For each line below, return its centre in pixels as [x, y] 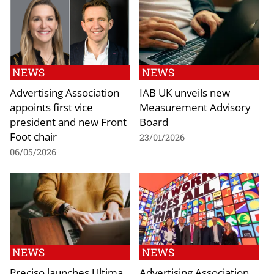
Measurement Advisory [195, 107]
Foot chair [33, 137]
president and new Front [68, 122]
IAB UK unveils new [185, 93]
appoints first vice [51, 107]
